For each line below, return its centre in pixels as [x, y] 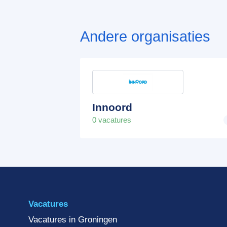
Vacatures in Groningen [73, 220]
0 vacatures [112, 120]
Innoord [112, 107]
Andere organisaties [145, 37]
